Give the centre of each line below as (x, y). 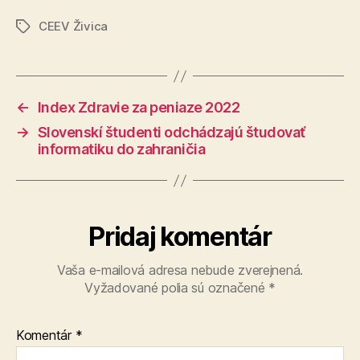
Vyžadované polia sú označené (177, 288)
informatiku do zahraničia (121, 149)
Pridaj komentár (180, 237)
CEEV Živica (74, 26)
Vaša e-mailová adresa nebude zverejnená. (180, 270)
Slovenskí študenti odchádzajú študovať (171, 132)
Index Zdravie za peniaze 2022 (139, 107)
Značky (37, 27)
